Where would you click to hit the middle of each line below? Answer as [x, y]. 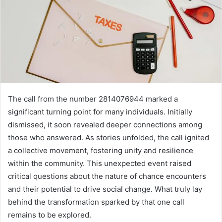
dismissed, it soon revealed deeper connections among [105, 125]
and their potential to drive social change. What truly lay [105, 189]
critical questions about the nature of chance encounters [107, 176]
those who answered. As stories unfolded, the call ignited [109, 138]
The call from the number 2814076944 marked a [93, 99]
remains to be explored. [50, 215]
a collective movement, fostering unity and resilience [101, 151]
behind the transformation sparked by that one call [96, 202]
